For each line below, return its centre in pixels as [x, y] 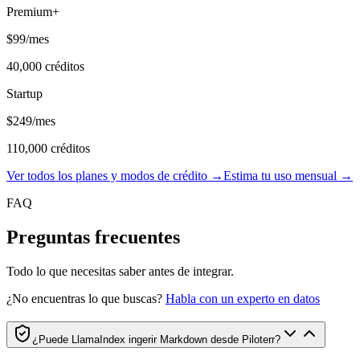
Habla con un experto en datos [243, 298]
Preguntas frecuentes [93, 237]
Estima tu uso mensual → [288, 176]
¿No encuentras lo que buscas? [84, 298]
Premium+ [33, 12]
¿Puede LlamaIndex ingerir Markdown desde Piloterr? [156, 339]
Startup [25, 94]
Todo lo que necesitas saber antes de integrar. [120, 271]
